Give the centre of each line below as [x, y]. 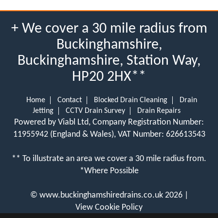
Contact [69, 100]
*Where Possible [109, 171]
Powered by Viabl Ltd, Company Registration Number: [109, 122]
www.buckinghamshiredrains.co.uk [101, 195]
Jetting [43, 111]
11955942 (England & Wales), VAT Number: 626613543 [109, 134]
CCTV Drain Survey [95, 111]
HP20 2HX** [109, 77]
